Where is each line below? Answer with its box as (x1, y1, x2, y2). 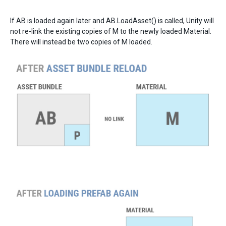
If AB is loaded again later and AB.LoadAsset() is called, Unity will (10, 17, 214, 25)
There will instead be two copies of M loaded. (10, 38, 152, 46)
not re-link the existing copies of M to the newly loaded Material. (10, 27, 211, 36)
